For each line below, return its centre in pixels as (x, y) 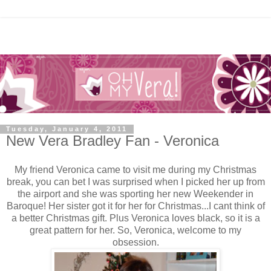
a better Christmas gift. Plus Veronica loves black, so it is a (135, 218)
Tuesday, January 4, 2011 (67, 129)
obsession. (135, 243)
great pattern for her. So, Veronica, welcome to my (135, 230)
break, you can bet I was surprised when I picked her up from (135, 182)
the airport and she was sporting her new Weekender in (135, 194)
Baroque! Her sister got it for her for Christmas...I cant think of (135, 206)
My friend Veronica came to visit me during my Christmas (135, 170)
